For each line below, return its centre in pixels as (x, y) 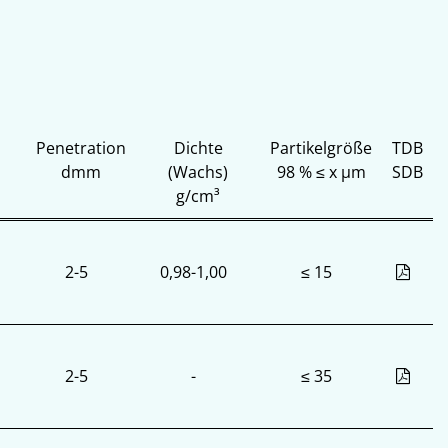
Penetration (81, 148)
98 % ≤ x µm (321, 172)
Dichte (198, 148)
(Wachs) (198, 172)
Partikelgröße (321, 148)
